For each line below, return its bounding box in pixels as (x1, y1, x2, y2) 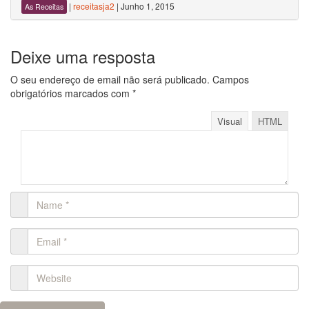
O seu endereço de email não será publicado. (10, 72, 210, 86)
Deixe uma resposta (10, 44, 155, 68)
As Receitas (25, 1, 63, 12)
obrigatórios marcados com (10, 86, 132, 100)
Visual (217, 114, 242, 128)
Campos (210, 72, 249, 86)
